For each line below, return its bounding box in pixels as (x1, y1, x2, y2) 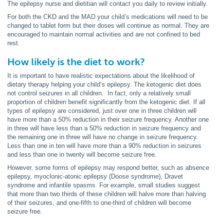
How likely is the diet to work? (7, 55, 145, 68)
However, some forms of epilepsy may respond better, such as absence (7, 163, 209, 171)
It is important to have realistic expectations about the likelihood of (7, 72, 195, 79)
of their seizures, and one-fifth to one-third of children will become (7, 199, 191, 206)
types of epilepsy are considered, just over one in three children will (7, 107, 197, 114)
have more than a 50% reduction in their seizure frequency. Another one (7, 115, 209, 123)
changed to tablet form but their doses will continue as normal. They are (7, 21, 209, 29)
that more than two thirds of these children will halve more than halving (7, 190, 206, 198)
